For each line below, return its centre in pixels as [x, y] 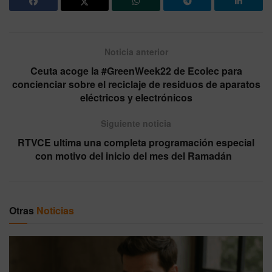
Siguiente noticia [136, 124]
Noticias [55, 211]
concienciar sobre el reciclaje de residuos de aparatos [136, 84]
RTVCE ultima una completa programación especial [136, 143]
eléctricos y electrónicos [136, 98]
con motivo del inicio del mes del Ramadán [136, 156]
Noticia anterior [136, 52]
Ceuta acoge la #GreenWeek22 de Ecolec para [136, 71]
